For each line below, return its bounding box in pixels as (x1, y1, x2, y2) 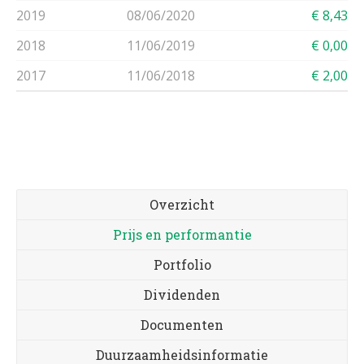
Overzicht (149, 196, 214, 213)
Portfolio (153, 256, 211, 273)
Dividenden (144, 286, 220, 303)
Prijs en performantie (112, 226, 252, 243)
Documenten (141, 316, 223, 333)
